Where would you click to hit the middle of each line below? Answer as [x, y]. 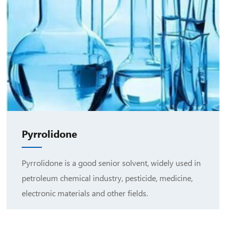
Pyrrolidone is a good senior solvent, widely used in [111, 163]
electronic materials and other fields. [85, 193]
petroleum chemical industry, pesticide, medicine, [107, 178]
